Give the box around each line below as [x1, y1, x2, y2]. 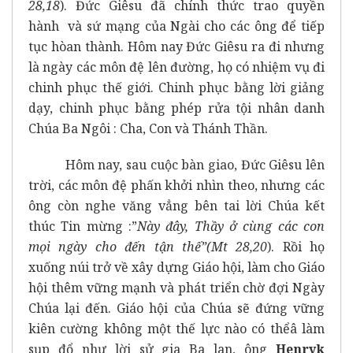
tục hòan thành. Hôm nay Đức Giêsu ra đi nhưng [28, 37, 325, 55]
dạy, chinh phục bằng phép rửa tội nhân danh [28, 98, 325, 117]
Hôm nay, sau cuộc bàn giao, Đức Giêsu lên [28, 155, 325, 173]
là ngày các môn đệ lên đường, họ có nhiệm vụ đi [28, 58, 325, 76]
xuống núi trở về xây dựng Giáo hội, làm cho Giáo [28, 258, 325, 276]
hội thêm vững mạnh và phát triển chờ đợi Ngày [28, 278, 325, 296]
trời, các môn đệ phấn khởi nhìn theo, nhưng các [28, 176, 325, 194]
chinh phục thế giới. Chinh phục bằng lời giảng [28, 78, 325, 96]
